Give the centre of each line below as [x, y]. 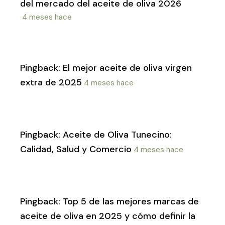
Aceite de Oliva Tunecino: [117, 135]
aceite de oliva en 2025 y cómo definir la [108, 216]
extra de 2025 [51, 83]
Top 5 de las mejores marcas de [131, 202]
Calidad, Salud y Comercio [76, 149]
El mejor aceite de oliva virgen [127, 68]
